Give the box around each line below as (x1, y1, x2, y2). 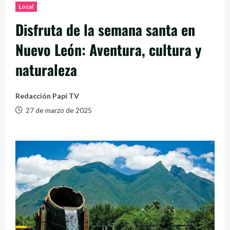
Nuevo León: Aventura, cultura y (15, 39, 202, 60)
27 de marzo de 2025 (24, 105, 92, 114)
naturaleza (15, 59, 77, 80)
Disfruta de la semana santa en (15, 18, 195, 40)
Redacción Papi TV (15, 91, 79, 100)
